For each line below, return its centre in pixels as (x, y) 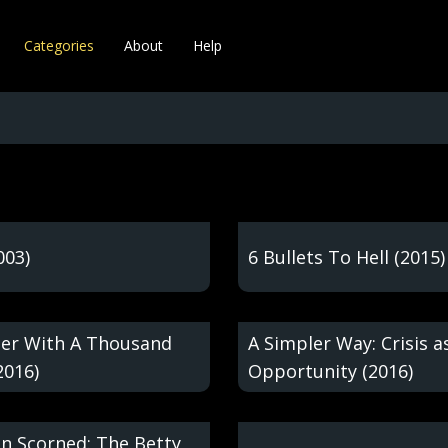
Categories (59, 45)
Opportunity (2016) (331, 371)
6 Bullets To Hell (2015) (347, 257)
